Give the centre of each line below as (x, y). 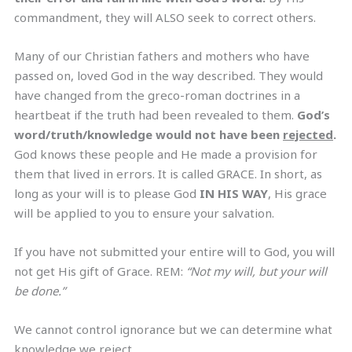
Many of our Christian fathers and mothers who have (162, 55)
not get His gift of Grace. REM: (100, 271)
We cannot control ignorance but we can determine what (173, 329)
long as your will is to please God (107, 193)
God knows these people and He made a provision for (166, 154)
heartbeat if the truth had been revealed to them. (156, 114)
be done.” (40, 290)
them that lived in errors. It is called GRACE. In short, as (168, 173)
